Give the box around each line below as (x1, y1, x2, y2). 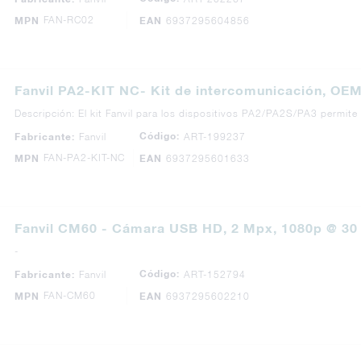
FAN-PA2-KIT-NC (44, 151, 125, 164)
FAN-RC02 (44, 14, 94, 26)
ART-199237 (184, 130, 246, 143)
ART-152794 (184, 268, 246, 280)
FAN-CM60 (44, 289, 96, 301)
